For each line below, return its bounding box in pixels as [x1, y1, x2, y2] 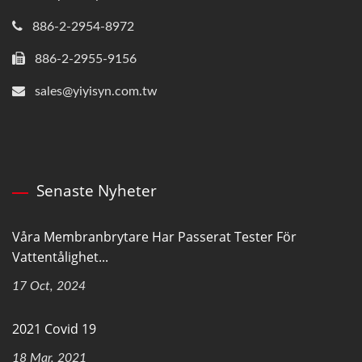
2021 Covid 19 [12, 319, 96, 338]
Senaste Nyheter [36, 179, 157, 201]
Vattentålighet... [12, 247, 108, 266]
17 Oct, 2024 [12, 279, 86, 293]
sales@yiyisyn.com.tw [35, 84, 158, 98]
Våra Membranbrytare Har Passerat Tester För [12, 227, 297, 246]
